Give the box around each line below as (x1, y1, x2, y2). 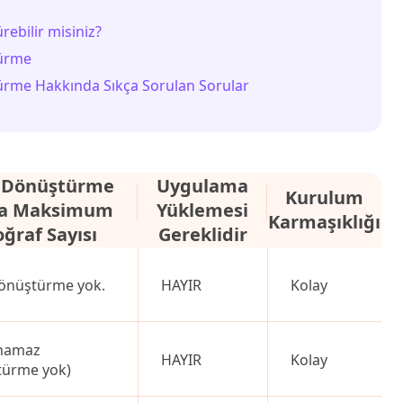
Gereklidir (157, 222, 247, 246)
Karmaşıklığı (268, 210, 381, 234)
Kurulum (285, 185, 363, 210)
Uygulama (157, 174, 248, 198)
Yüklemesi (157, 198, 248, 222)
